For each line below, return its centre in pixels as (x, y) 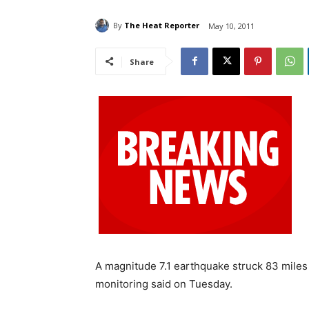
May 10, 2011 (231, 26)
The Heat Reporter (162, 26)
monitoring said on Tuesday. (164, 283)
